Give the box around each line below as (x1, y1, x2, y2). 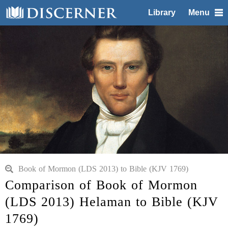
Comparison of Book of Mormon (5, 178, 197, 192)
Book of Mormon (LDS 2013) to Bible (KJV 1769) (18, 164, 188, 173)
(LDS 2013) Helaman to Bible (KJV (5, 194, 218, 209)
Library (148, 8, 176, 17)
